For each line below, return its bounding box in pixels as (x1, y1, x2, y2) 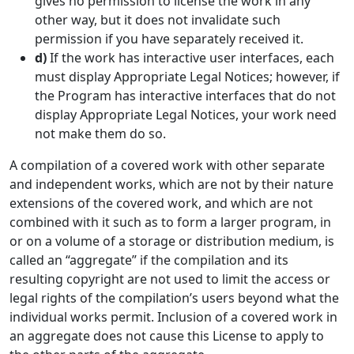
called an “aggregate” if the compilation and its (9, 251, 288, 269)
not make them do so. (35, 125, 166, 142)
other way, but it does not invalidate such (35, 11, 281, 28)
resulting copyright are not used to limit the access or (9, 270, 330, 288)
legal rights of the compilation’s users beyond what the (9, 289, 339, 307)
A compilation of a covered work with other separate (9, 156, 325, 174)
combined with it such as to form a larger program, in (9, 213, 331, 231)
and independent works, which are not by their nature (9, 175, 333, 193)
